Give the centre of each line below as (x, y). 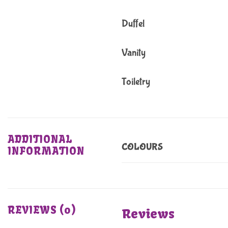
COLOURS (142, 148)
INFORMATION (46, 151)
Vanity (134, 53)
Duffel (133, 24)
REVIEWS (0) (42, 210)
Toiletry (136, 81)
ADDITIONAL (40, 139)
